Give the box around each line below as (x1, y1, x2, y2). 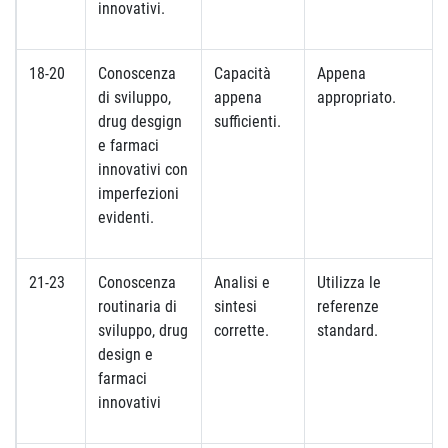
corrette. (214, 321, 269, 340)
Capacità (214, 64, 271, 83)
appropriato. (317, 88, 396, 107)
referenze (317, 297, 379, 316)
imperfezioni (98, 184, 179, 203)
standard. (317, 321, 378, 340)
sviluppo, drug (98, 321, 188, 340)
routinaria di (98, 297, 177, 316)
